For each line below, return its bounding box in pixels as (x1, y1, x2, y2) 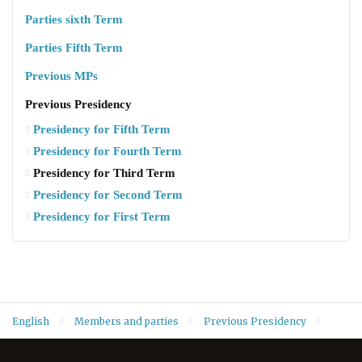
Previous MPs (25, 65, 98, 89)
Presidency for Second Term (33, 184, 183, 208)
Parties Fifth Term (25, 37, 123, 61)
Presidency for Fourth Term (33, 141, 182, 164)
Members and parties (74, 315, 179, 327)
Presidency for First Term (33, 206, 170, 229)
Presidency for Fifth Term (33, 119, 170, 142)
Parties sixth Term (25, 9, 123, 32)
